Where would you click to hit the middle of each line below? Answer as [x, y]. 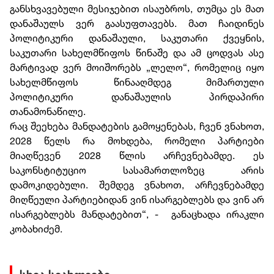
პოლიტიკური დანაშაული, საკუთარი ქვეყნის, [137, 38]
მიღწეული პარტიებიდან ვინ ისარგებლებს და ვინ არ [137, 200]
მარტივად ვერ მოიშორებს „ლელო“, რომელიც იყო [137, 68]
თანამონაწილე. [49, 112]
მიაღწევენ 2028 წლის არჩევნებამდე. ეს [137, 156]
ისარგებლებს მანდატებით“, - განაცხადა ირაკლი [137, 214]
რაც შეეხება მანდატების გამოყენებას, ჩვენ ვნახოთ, [137, 126]
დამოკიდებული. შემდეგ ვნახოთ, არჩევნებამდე [137, 185]
